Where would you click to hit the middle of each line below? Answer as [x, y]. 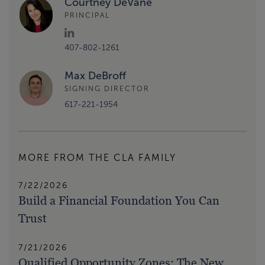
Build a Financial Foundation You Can [119, 200]
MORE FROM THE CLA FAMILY [97, 157]
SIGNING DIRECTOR [107, 89]
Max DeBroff [95, 75]
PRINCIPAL [87, 16]
